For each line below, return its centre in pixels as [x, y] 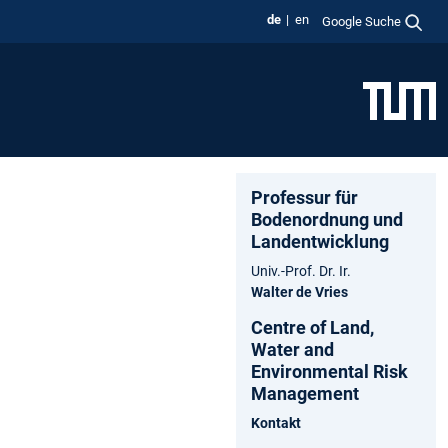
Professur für [304, 197]
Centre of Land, [312, 327]
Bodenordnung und [327, 219]
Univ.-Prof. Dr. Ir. [301, 270]
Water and [292, 349]
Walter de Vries [299, 291]
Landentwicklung [320, 241]
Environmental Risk [329, 371]
